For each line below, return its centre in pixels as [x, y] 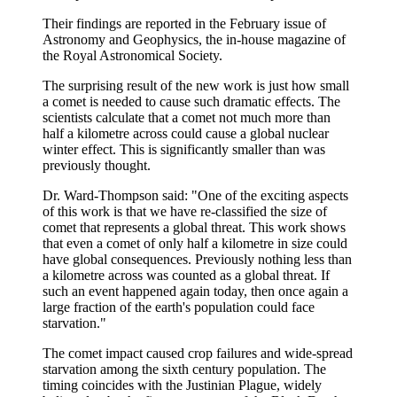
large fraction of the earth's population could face [179, 307]
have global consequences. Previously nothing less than [197, 259]
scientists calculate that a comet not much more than [187, 117]
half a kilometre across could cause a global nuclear [186, 133]
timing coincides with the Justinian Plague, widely [182, 385]
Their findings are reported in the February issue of [184, 23]
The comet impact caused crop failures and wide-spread [198, 353]
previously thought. [97, 165]
